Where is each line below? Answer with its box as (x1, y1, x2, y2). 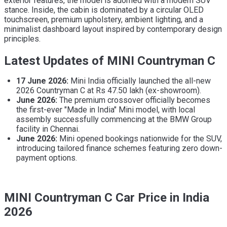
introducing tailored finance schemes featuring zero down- (16, 143, 222, 154)
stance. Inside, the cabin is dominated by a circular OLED (4, 5, 204, 15)
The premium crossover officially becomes (57, 95, 210, 105)
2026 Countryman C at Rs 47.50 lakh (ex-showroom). (16, 86, 201, 96)
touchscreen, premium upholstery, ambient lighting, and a (4, 15, 203, 25)
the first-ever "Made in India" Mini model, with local (16, 105, 195, 115)
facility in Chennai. (16, 124, 80, 134)
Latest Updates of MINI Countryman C (4, 54, 215, 68)
